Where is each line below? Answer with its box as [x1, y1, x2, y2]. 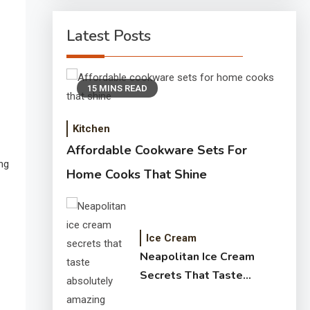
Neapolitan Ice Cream [140, 248, 255, 264]
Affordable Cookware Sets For [66, 142, 247, 158]
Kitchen [72, 122, 110, 135]
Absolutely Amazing [140, 286, 248, 302]
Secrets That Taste [140, 267, 243, 283]
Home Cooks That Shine [66, 166, 207, 183]
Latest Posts [66, 26, 151, 46]
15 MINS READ [86, 83, 147, 93]
